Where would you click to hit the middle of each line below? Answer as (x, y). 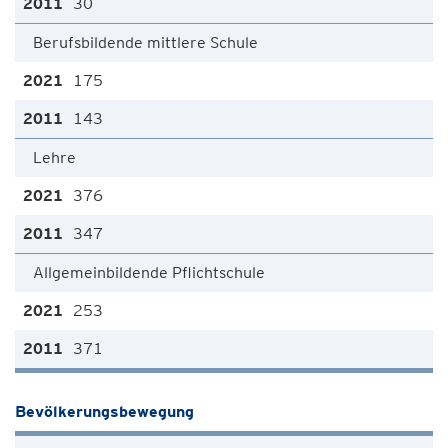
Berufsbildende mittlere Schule (145, 42)
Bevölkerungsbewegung (104, 411)
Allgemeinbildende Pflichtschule (149, 272)
